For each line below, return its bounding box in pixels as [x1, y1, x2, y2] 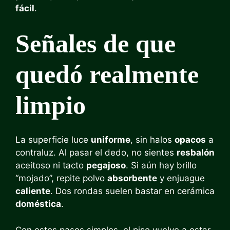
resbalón [177, 147, 215, 158]
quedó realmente [15, 60, 199, 89]
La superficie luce [15, 135, 91, 145]
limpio [15, 90, 86, 120]
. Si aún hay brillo [126, 160, 197, 170]
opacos [175, 135, 206, 145]
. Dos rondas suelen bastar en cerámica [50, 186, 215, 196]
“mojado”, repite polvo [15, 173, 107, 183]
